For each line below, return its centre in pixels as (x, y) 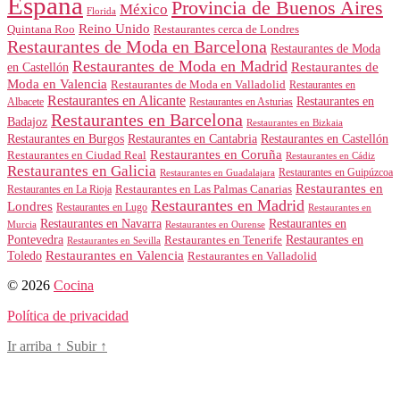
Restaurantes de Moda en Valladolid (198, 84)
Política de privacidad (68, 315)
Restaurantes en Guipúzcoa (336, 172)
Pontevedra (35, 239)
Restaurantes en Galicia (82, 171)
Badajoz (27, 121)
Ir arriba (31, 346)
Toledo (25, 255)
